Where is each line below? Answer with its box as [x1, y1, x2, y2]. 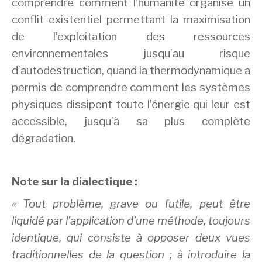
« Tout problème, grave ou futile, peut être [12, 197, 250, 211]
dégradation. [12, 132, 75, 146]
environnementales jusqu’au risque [12, 47, 250, 61]
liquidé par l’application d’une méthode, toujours [12, 214, 250, 228]
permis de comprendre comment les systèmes [12, 81, 250, 95]
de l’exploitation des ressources [12, 30, 250, 44]
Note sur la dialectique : [12, 174, 137, 188]
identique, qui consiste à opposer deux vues [12, 231, 250, 245]
